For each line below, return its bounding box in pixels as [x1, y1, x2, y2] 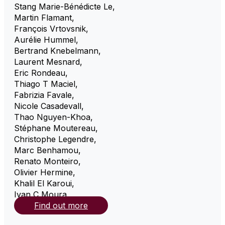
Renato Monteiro [14, 156, 78, 166]
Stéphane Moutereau [14, 123, 95, 133]
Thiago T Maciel [14, 78, 75, 89]
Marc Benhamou [14, 145, 78, 155]
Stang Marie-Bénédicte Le [14, 1, 113, 12]
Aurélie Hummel [14, 34, 76, 45]
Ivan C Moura [14, 189, 67, 199]
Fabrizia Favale [14, 89, 72, 100]
